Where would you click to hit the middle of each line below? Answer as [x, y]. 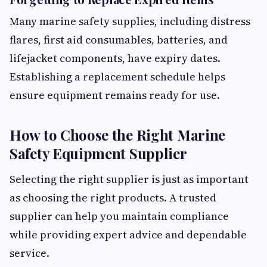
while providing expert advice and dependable [128, 235]
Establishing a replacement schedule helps [117, 77]
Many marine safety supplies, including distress [130, 21]
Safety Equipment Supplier [98, 153]
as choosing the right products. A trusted [113, 198]
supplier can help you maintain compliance [119, 216]
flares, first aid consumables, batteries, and [119, 40]
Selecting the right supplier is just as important [129, 179]
